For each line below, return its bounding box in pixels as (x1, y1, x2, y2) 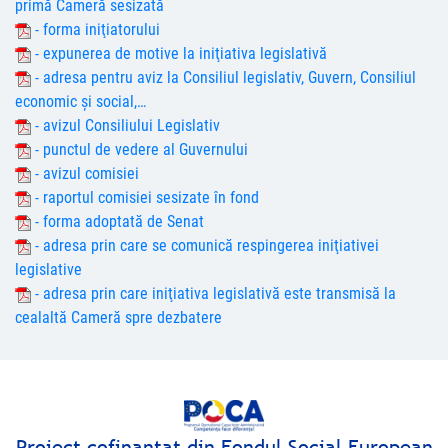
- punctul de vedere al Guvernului (31, 140, 248, 159)
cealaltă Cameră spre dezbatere (15, 308, 222, 327)
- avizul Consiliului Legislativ (31, 116, 220, 135)
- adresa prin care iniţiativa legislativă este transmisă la (31, 284, 396, 303)
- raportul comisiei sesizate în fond (31, 188, 259, 207)
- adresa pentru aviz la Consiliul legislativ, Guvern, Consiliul (31, 68, 416, 87)
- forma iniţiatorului (31, 20, 160, 39)
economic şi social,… (15, 92, 146, 111)
